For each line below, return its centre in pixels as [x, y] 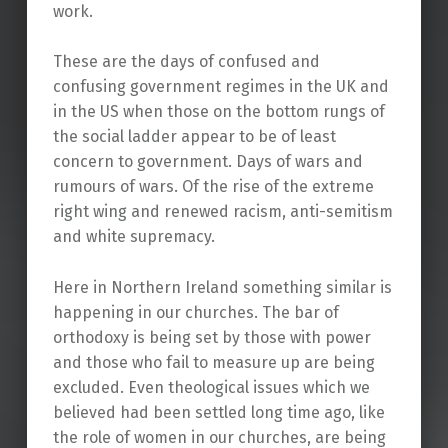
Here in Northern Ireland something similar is [222, 288]
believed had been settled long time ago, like [218, 413]
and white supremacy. [133, 237]
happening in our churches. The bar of [195, 313]
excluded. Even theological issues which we [211, 388]
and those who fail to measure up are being [213, 363]
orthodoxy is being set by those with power [211, 338]
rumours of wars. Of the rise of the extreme [213, 187]
